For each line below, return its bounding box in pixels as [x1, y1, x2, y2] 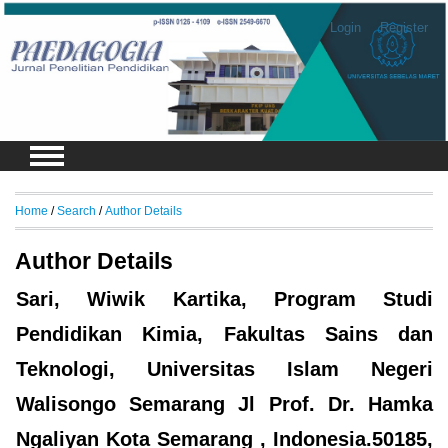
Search [57, 203, 96, 217]
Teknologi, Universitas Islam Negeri [16, 358, 433, 381]
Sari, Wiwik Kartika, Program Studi [16, 288, 433, 311]
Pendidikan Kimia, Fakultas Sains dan [16, 323, 433, 346]
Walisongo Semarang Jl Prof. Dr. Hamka [16, 393, 433, 416]
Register [379, 20, 428, 35]
